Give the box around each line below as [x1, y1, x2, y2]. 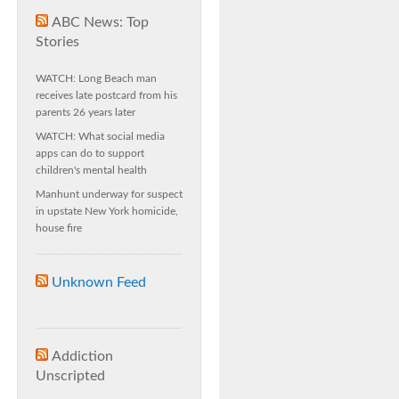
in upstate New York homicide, [36, 206, 178, 216]
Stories [36, 35, 79, 49]
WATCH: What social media [36, 131, 165, 142]
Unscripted [36, 369, 105, 383]
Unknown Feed [52, 275, 146, 289]
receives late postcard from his [36, 90, 177, 101]
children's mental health [36, 165, 147, 175]
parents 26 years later [36, 107, 135, 118]
